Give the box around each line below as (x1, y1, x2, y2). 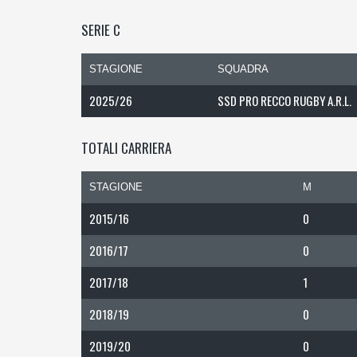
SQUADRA (218, 63, 269, 75)
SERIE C (81, 20, 120, 40)
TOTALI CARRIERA (81, 138, 171, 158)
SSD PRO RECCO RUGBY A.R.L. (218, 92, 351, 109)
